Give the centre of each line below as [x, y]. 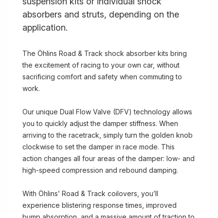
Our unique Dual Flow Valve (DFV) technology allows [107, 112]
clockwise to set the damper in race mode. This [99, 147]
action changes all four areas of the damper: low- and [109, 158]
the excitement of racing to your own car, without [101, 65]
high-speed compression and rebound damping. [100, 170]
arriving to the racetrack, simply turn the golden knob [108, 135]
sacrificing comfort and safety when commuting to [102, 77]
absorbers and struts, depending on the [101, 14]
